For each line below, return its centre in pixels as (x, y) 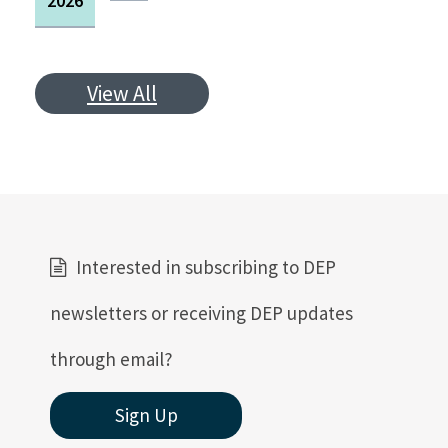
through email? (111, 358)
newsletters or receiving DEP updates (201, 312)
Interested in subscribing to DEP (206, 266)
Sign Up (146, 414)
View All (122, 93)
